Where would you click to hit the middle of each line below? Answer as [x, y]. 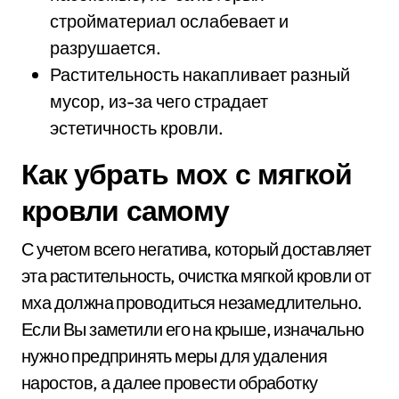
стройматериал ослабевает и [169, 20]
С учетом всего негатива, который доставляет [196, 248]
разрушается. [106, 47]
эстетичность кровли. [137, 127]
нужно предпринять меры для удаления [174, 355]
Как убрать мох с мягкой [187, 173]
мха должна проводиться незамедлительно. [192, 302]
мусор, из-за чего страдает [159, 101]
